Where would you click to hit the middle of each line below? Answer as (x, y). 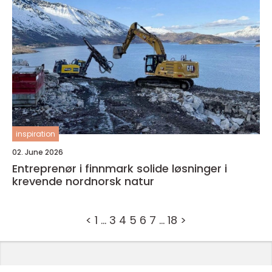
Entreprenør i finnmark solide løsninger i (74, 168)
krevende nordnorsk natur (83, 181)
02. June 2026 (38, 152)
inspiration (36, 134)
